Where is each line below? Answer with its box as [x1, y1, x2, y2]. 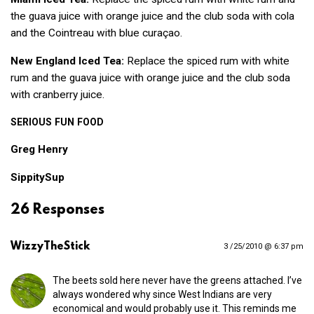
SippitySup [11, 170, 64, 184]
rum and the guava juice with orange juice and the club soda [11, 71, 290, 84]
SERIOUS [11, 116, 52, 128]
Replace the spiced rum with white [124, 54, 289, 67]
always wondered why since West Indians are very [53, 289, 272, 301]
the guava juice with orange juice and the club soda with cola [11, 10, 294, 23]
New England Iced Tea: [11, 54, 124, 67]
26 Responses [11, 203, 104, 219]
